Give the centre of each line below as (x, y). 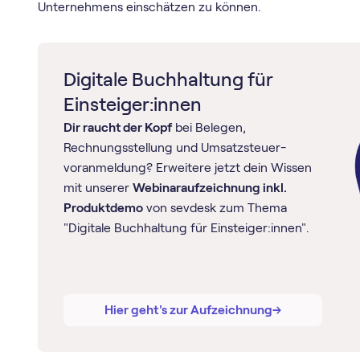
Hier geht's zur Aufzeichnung (188, 310)
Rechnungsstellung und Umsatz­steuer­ (174, 148)
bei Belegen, (209, 128)
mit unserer (98, 188)
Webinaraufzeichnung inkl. (209, 188)
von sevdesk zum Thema (215, 208)
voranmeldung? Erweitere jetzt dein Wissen (187, 168)
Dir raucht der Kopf (117, 128)
